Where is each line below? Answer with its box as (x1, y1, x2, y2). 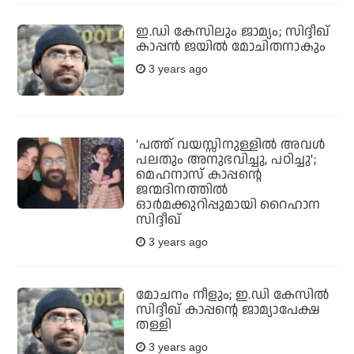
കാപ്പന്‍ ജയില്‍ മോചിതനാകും (136, 37, 326, 57)
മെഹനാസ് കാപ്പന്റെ (136, 165, 262, 185)
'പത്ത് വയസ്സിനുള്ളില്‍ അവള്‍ (136, 135, 326, 155)
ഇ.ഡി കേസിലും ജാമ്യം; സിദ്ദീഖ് (136, 22, 330, 42)
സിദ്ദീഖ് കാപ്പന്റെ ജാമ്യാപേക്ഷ (136, 300, 321, 320)
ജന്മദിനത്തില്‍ (136, 180, 228, 200)
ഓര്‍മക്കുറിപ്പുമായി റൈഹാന (136, 195, 321, 215)
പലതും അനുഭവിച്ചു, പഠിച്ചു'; (136, 150, 316, 170)
